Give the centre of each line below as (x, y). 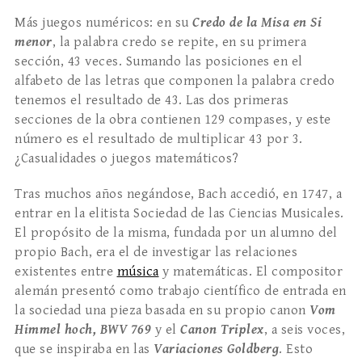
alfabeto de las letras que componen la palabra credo (175, 81)
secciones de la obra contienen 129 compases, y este (173, 120)
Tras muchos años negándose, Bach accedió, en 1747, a (178, 194)
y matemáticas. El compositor (250, 272)
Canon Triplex (222, 330)
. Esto (296, 349)
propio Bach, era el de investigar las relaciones (156, 253)
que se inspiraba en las (84, 349)
